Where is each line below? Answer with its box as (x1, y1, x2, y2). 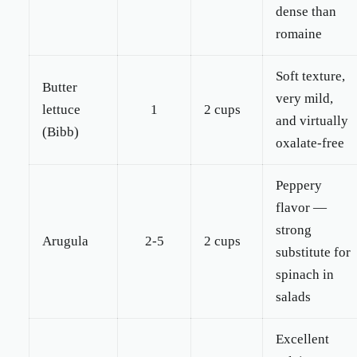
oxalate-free (276, 135, 344, 151)
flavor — (276, 200, 327, 215)
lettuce (42, 102, 80, 117)
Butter (42, 80, 77, 95)
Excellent (276, 331, 329, 347)
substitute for (276, 245, 351, 260)
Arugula (42, 233, 88, 249)
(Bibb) (42, 124, 79, 139)
